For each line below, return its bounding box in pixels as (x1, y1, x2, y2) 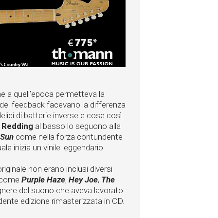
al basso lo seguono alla (33, 121, 121, 131)
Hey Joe (69, 175, 98, 184)
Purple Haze (21, 175, 65, 184)
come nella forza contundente (14, 132, 123, 142)
